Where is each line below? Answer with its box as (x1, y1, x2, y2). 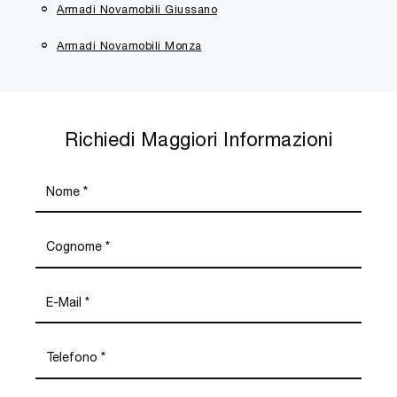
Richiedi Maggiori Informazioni (65, 127, 332, 151)
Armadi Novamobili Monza (57, 38, 202, 52)
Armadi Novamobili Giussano (57, 3, 217, 17)
